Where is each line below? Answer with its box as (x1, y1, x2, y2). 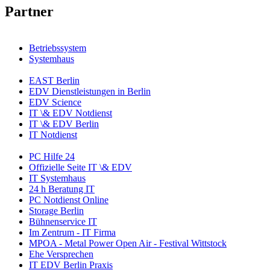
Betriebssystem (29, 43, 86, 54)
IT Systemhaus (29, 173, 86, 184)
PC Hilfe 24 (29, 151, 75, 162)
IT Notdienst (29, 130, 77, 140)
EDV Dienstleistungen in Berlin (29, 86, 151, 97)
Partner (5, 4, 54, 20)
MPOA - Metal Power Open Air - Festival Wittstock (29, 238, 227, 249)
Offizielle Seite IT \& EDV (29, 162, 132, 173)
